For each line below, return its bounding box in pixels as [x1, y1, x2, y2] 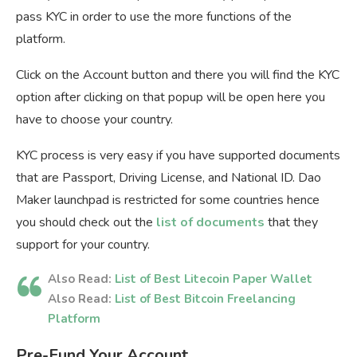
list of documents [156, 213, 265, 231]
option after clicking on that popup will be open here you [16, 88, 325, 106]
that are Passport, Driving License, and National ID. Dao [16, 168, 321, 186]
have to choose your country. [16, 110, 173, 128]
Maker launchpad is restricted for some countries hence [16, 190, 320, 209]
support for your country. [16, 235, 150, 253]
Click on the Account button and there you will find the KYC [16, 65, 339, 84]
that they [265, 213, 318, 231]
